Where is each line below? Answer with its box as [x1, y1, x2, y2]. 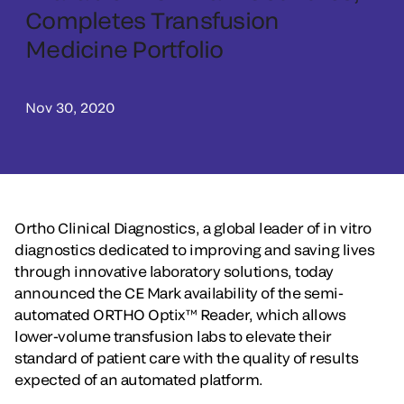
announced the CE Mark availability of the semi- [14, 283, 344, 301]
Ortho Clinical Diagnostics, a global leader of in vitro [14, 218, 372, 236]
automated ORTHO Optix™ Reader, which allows [14, 305, 346, 323]
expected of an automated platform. [14, 370, 263, 388]
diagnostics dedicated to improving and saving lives [14, 240, 375, 258]
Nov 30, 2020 [25, 98, 115, 115]
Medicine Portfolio [25, 34, 224, 62]
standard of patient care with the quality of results [14, 348, 359, 366]
